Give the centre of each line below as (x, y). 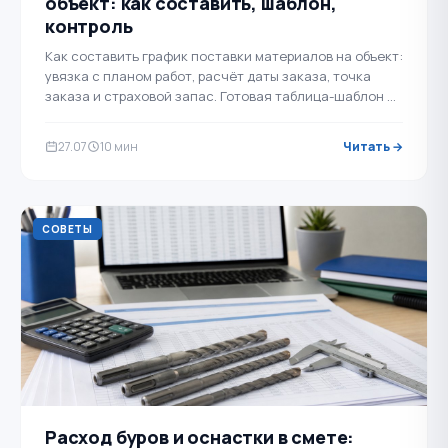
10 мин (119, 146)
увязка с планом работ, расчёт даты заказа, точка (208, 76)
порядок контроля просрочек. (141, 116)
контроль (89, 26)
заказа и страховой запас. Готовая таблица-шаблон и (220, 96)
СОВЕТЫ (67, 229)
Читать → (373, 146)
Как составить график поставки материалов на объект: (224, 56)
